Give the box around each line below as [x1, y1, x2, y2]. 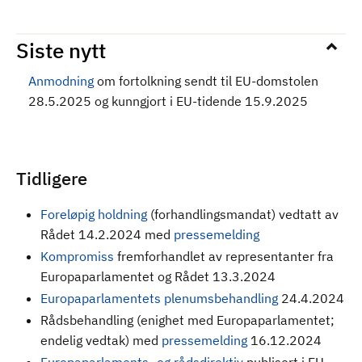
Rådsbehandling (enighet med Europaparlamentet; [40, 312, 335, 328]
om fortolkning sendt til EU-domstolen [97, 73, 318, 89]
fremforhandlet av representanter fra [114, 248, 334, 264]
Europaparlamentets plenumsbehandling [40, 290, 278, 306]
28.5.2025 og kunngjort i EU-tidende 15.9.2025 [28, 93, 308, 109]
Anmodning [28, 73, 97, 89]
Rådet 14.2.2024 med [40, 226, 174, 242]
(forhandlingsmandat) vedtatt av [147, 206, 339, 222]
